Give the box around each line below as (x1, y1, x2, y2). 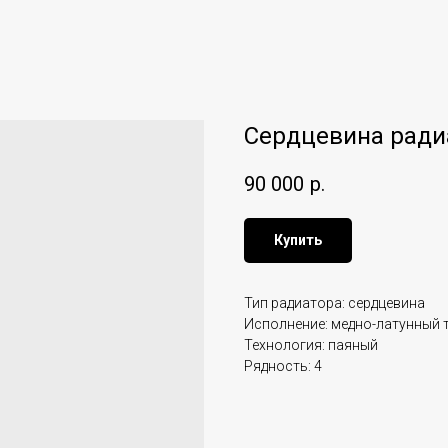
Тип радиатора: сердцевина (244, 295, 425, 312)
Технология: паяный (244, 337, 378, 354)
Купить (274, 232, 322, 249)
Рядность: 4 (244, 358, 322, 375)
